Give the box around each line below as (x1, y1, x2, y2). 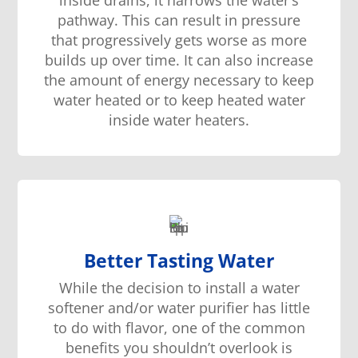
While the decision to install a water (58, 278, 300, 298)
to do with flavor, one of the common (53, 318, 305, 338)
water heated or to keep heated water (53, 89, 305, 109)
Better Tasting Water (84, 248, 274, 274)
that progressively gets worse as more (51, 30, 307, 50)
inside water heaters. (109, 109, 249, 129)
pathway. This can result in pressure (58, 10, 300, 30)
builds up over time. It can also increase (45, 50, 313, 70)
